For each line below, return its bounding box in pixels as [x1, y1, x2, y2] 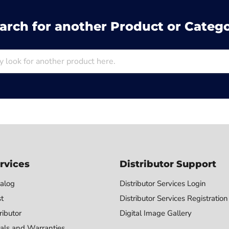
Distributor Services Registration [120, 193, 228, 204]
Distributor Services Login [120, 178, 206, 189]
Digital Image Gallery [120, 208, 192, 219]
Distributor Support [120, 158, 216, 170]
